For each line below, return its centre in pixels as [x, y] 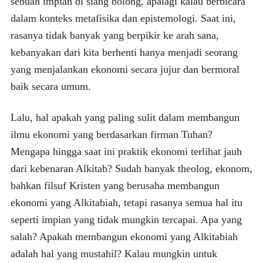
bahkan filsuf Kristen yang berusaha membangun [115, 185]
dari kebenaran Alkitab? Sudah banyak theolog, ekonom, [131, 168]
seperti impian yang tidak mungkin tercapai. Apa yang [126, 219]
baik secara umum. [50, 86]
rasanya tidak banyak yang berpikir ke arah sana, [114, 35]
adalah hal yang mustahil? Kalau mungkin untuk [114, 253]
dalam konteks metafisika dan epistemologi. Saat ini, [123, 18]
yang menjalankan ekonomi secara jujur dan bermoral [125, 69]
